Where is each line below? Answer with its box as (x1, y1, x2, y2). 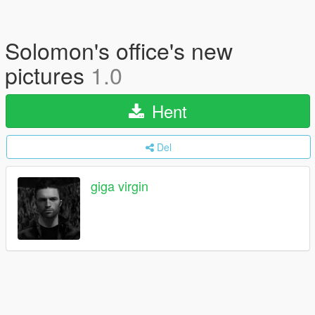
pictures (5, 58, 91, 91)
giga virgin (91, 176, 148, 195)
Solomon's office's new (5, 34, 233, 66)
